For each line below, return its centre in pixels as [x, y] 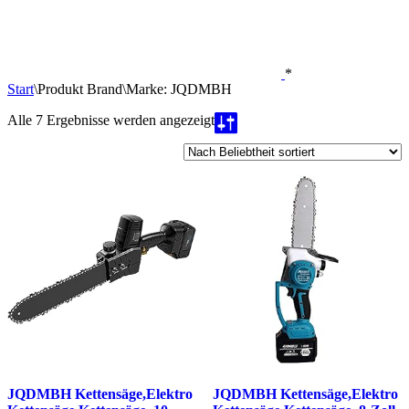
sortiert [233, 152]
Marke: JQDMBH [179, 89]
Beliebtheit [245, 136]
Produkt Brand [80, 89]
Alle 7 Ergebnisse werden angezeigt [111, 120]
